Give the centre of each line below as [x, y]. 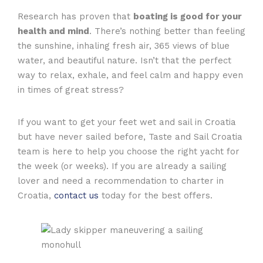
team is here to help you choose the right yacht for [129, 151]
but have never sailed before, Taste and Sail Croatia [130, 136]
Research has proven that [75, 16]
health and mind [53, 31]
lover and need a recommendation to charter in [121, 181]
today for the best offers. [156, 195]
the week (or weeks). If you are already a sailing [122, 166]
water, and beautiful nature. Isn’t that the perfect [124, 60]
